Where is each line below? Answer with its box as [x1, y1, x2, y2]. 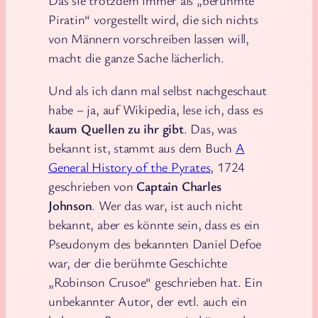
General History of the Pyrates [48, 158, 211, 175]
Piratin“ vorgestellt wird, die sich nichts [48, 11, 258, 28]
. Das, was [183, 119, 237, 137]
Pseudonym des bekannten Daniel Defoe [48, 234, 262, 252]
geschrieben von [48, 177, 137, 194]
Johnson [48, 196, 92, 214]
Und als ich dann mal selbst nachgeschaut [48, 81, 268, 99]
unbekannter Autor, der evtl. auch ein [48, 292, 247, 309]
